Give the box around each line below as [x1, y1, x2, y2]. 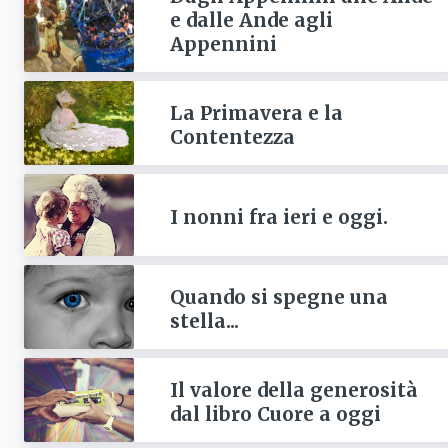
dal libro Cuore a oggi [169, 402, 381, 427]
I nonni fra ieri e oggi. [169, 205, 388, 230]
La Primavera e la [169, 100, 343, 125]
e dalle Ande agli [169, 7, 333, 32]
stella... [169, 309, 239, 334]
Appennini [169, 31, 277, 56]
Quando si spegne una [169, 285, 388, 310]
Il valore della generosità [169, 378, 418, 403]
